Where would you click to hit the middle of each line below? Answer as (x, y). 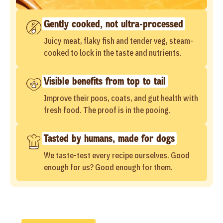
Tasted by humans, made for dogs (109, 138)
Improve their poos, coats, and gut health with (121, 98)
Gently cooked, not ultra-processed (113, 24)
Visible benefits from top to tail (105, 81)
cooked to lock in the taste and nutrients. (113, 53)
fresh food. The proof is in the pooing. (107, 110)
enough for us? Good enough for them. (108, 167)
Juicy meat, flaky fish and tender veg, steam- (118, 41)
